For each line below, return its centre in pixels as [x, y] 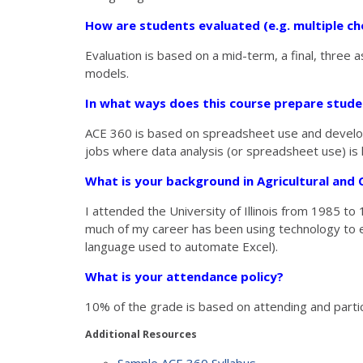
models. [107, 73]
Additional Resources [141, 334]
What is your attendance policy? [184, 276]
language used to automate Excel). [181, 246]
